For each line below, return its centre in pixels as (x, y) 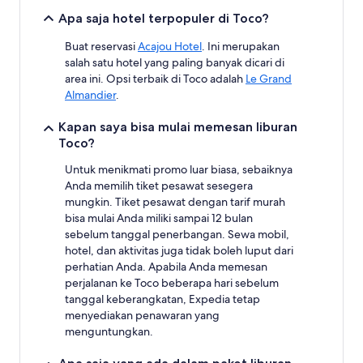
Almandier (90, 95)
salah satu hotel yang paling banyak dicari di (175, 62)
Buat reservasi (101, 46)
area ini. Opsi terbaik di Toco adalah (155, 79)
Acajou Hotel (170, 46)
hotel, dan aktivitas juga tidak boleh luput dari (179, 250)
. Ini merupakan (241, 46)
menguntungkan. (109, 331)
